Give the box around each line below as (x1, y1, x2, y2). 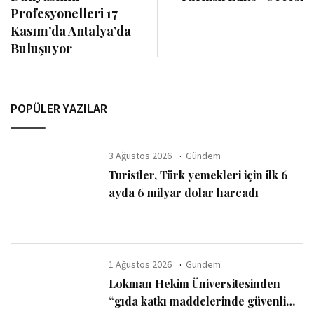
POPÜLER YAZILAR (11, 100, 107, 116)
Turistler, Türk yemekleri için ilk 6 (109, 168, 289, 182)
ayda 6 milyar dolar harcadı (109, 185, 259, 200)
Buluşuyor (11, 40, 72, 57)
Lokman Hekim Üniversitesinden (109, 275, 281, 291)
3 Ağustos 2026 (109, 149, 172, 162)
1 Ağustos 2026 (109, 257, 172, 271)
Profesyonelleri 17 (11, 5, 118, 22)
